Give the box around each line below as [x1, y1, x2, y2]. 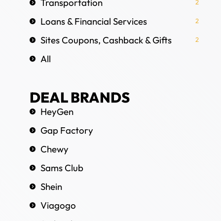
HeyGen [40, 105, 74, 117]
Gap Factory [40, 124, 93, 136]
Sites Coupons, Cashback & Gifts [40, 34, 172, 46]
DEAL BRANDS [30, 88, 130, 107]
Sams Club [40, 161, 83, 174]
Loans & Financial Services [40, 15, 147, 27]
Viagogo [40, 199, 76, 211]
